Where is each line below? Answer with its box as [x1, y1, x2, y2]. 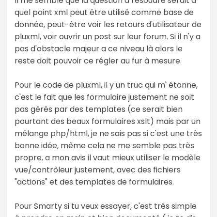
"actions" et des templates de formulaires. [15, 176, 174, 187]
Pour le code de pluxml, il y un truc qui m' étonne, [15, 79, 198, 91]
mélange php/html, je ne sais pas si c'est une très [15, 127, 202, 139]
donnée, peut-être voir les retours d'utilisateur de [15, 18, 201, 30]
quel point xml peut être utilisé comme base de [15, 6, 194, 18]
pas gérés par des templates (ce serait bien [15, 103, 183, 115]
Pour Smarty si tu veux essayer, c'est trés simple [15, 200, 197, 212]
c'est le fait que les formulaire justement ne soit [15, 91, 194, 103]
